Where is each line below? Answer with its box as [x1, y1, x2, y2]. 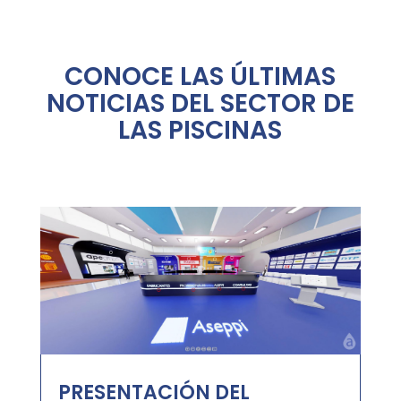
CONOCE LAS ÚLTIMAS [64, 59, 337, 94]
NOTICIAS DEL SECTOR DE [46, 86, 354, 121]
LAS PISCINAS [118, 113, 283, 148]
